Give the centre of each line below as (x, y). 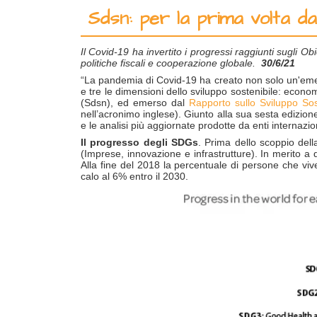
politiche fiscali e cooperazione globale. (171, 63)
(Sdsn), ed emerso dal (135, 103)
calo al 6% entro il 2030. (134, 176)
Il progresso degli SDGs (139, 142)
